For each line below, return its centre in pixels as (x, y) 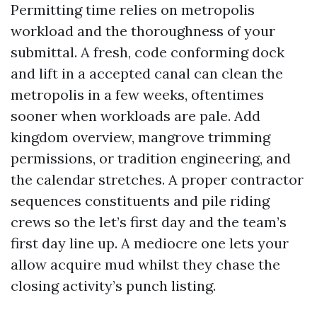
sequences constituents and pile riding (140, 201)
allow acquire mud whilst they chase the (145, 264)
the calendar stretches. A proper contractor (157, 179)
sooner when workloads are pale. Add (136, 116)
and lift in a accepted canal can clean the (147, 73)
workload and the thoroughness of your (143, 31)
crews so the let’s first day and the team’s (149, 222)
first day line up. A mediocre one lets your (150, 243)
